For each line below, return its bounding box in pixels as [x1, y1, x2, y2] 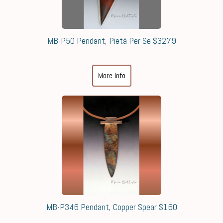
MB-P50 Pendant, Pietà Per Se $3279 [47, 34, 176, 46]
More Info [98, 70, 125, 81]
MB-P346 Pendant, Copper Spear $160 [46, 201, 177, 213]
